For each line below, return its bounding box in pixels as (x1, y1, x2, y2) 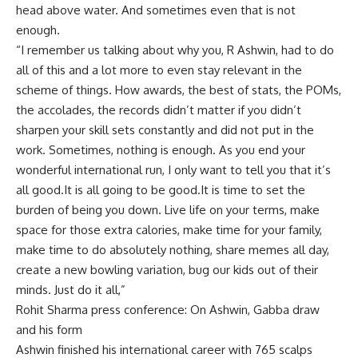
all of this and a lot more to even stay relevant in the (16, 62, 302, 78)
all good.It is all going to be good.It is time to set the (16, 181, 305, 197)
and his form (16, 321, 82, 337)
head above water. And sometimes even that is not (16, 2, 296, 18)
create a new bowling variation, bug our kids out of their (16, 261, 318, 277)
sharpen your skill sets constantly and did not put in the (16, 121, 314, 137)
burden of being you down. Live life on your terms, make (16, 201, 320, 217)
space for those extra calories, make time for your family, (16, 221, 322, 237)
